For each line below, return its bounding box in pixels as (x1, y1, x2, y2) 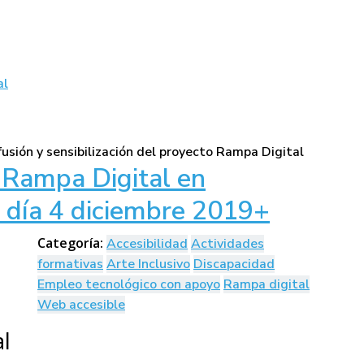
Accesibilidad (106, 235, 188, 253)
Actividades (191, 235, 264, 253)
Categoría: (37, 234, 106, 253)
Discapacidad (193, 255, 275, 274)
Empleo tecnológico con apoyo (37, 275, 220, 294)
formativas (37, 255, 103, 274)
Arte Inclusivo (106, 255, 190, 274)
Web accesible (37, 296, 125, 314)
